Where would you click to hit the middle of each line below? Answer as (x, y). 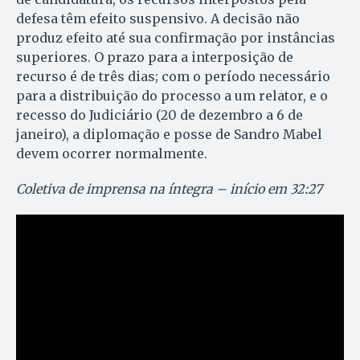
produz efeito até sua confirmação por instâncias (176, 38)
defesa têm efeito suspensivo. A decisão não (158, 19)
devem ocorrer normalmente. (112, 154)
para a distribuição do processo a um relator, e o (172, 96)
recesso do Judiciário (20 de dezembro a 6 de (160, 115)
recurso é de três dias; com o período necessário (173, 77)
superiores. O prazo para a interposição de (155, 57)
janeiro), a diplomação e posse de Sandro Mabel (169, 135)
